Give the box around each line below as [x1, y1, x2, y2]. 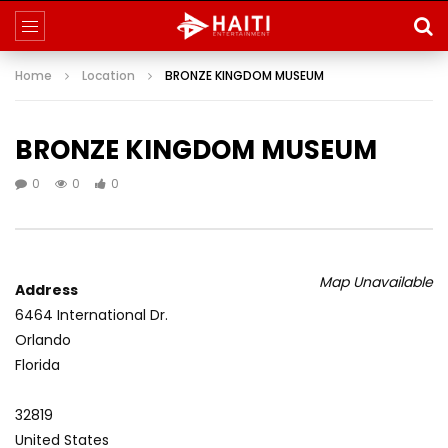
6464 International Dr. [15, 305, 168, 325]
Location [82, 67, 135, 84]
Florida [15, 355, 60, 375]
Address [15, 280, 78, 300]
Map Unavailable [319, 272, 433, 292]
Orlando [15, 330, 71, 350]
